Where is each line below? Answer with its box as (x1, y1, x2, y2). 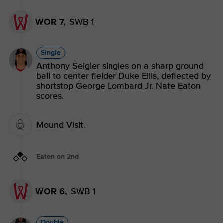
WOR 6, (35, 185, 67, 197)
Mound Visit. (36, 119, 85, 131)
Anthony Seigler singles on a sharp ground (36, 60, 204, 72)
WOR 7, (35, 16, 66, 28)
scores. (36, 90, 64, 102)
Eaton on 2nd (36, 152, 79, 161)
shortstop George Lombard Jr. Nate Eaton (36, 80, 201, 92)
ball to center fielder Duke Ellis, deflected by (36, 70, 211, 82)
